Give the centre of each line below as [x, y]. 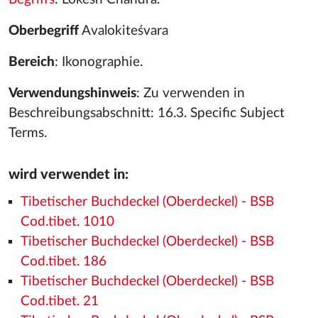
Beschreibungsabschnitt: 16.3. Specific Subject [147, 113]
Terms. [28, 133]
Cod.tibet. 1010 [67, 222]
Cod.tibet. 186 [63, 262]
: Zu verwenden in [191, 93]
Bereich [32, 62]
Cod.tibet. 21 [59, 301]
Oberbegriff [44, 31]
